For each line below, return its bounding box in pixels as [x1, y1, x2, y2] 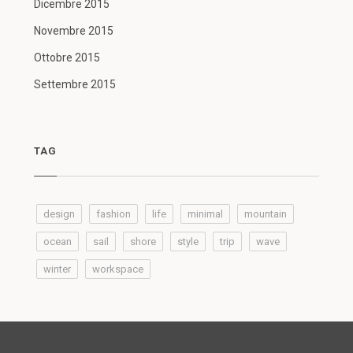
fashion [95, 208, 131, 220]
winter [43, 263, 71, 275]
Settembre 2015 [33, 78, 116, 91]
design [43, 208, 75, 220]
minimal [187, 208, 223, 220]
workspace [91, 263, 143, 275]
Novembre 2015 [33, 24, 113, 37]
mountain [243, 208, 287, 220]
